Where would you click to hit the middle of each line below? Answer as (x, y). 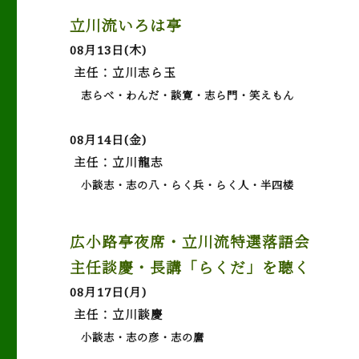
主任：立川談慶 (117, 314)
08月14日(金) (109, 139)
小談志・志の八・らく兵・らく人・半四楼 (182, 185)
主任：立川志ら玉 (123, 72)
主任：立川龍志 (117, 162)
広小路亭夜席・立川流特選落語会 (190, 242)
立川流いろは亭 (126, 25)
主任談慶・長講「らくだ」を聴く (190, 267)
